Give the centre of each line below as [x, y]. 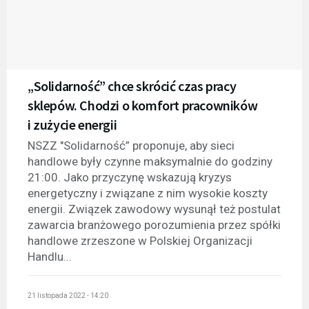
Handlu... [50, 256]
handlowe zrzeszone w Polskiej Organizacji [140, 240]
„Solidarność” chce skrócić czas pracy [132, 86]
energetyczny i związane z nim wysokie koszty [148, 193]
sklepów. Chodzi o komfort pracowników [143, 105]
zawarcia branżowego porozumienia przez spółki [154, 225]
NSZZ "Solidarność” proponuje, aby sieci [131, 145]
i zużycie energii [72, 124]
